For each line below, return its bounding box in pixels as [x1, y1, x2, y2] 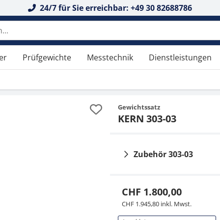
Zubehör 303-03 [134, 149, 193, 160]
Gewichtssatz [118, 103, 160, 111]
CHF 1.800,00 [122, 185, 182, 198]
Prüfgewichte [23, 52, 71, 63]
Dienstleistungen [149, 52, 212, 63]
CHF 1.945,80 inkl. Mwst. [122, 199, 192, 208]
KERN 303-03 [118, 112, 176, 125]
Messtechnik [87, 52, 133, 63]
